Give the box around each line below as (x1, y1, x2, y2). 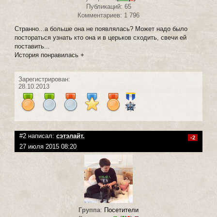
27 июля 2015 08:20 (19, 143, 77, 151)
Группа (78, 206, 100, 214)
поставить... (15, 43, 50, 50)
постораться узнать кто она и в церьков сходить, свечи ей (15, 34, 186, 42)
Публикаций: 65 (86, 3, 131, 11)
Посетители (104, 206, 139, 214)
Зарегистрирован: (18, 76, 70, 83)
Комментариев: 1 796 (77, 12, 139, 19)
